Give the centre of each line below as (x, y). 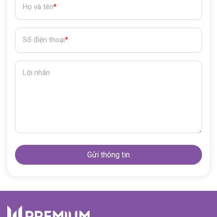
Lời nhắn (36, 72)
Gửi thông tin (108, 155)
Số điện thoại (44, 39)
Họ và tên (38, 7)
